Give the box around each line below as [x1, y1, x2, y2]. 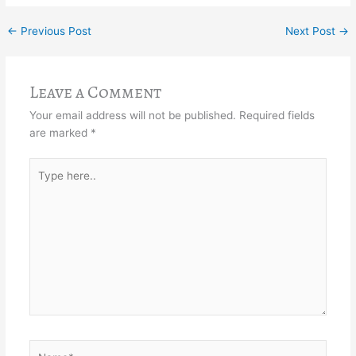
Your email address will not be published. [29, 109, 236, 122]
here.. [28, 176, 58, 190]
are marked [29, 126, 91, 140]
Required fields [238, 109, 315, 122]
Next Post [284, 25, 339, 38]
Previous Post [17, 25, 92, 38]
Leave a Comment [29, 80, 161, 105]
